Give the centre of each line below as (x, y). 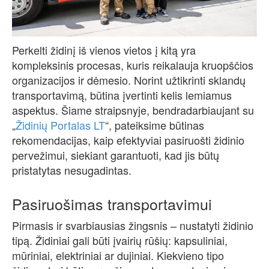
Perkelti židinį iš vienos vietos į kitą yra (104, 50)
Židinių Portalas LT (60, 125)
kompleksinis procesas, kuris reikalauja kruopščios (133, 65)
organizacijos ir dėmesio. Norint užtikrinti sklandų (129, 80)
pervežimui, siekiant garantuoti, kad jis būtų (116, 155)
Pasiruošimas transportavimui (112, 204)
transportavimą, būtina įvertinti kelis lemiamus (122, 95)
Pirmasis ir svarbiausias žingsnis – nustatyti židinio (133, 225)
